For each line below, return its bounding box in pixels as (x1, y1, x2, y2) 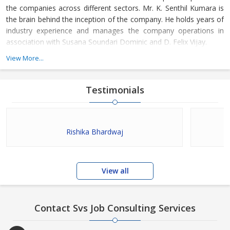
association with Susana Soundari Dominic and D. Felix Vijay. (6, 37, 207, 47)
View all (101, 166, 129, 176)
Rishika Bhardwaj (66, 127, 123, 137)
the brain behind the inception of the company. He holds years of (6, 14, 224, 24)
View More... (6, 54, 44, 63)
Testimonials (86, 84, 144, 96)
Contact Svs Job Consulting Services (34, 202, 196, 214)
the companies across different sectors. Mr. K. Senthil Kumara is (6, 3, 224, 13)
